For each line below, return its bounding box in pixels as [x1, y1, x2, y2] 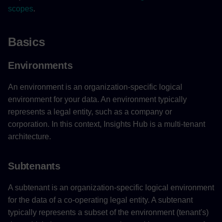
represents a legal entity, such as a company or [8, 107, 172, 116]
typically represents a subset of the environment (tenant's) [8, 208, 209, 217]
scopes [8, 4, 33, 13]
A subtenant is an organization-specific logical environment [8, 183, 214, 192]
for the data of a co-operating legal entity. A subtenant [8, 195, 193, 204]
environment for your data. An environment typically [8, 95, 187, 104]
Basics [8, 35, 45, 49]
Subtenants [8, 160, 60, 171]
